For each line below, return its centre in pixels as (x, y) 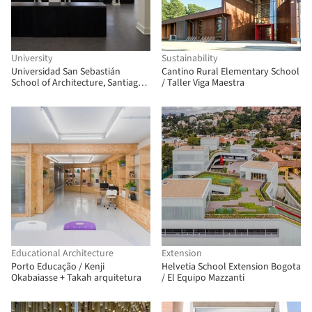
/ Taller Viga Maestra (203, 83)
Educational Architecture (62, 253)
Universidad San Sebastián (66, 72)
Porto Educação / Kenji (58, 267)
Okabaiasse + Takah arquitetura (76, 278)
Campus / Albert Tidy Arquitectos (80, 94)
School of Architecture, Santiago (77, 83)
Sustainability (190, 58)
